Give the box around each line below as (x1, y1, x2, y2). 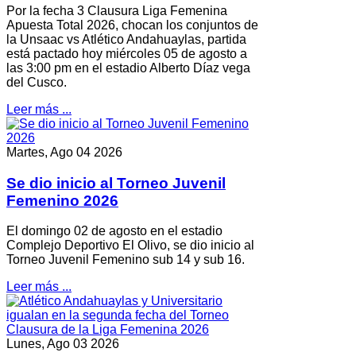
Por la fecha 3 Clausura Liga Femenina (6, 4, 227, 17)
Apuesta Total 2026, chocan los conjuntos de (6, 18, 258, 32)
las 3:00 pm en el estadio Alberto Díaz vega (6, 61, 250, 75)
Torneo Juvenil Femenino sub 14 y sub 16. (6, 253, 245, 267)
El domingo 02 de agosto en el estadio (6, 224, 222, 238)
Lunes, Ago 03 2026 (6, 337, 119, 351)
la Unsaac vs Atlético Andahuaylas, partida (6, 33, 246, 46)
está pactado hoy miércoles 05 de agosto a (6, 47, 247, 60)
